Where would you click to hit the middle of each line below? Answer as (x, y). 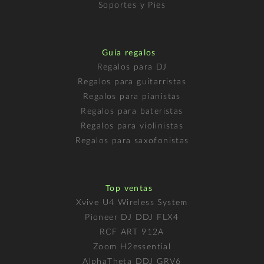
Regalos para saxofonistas (132, 141)
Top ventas (129, 188)
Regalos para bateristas (132, 111)
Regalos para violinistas (132, 126)
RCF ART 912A (132, 232)
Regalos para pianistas (132, 96)
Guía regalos (129, 53)
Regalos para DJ (132, 67)
